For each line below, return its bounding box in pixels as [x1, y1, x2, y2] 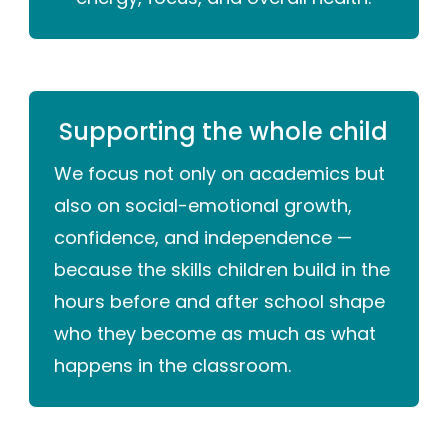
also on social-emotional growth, [54, 193, 353, 219]
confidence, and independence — [54, 225, 353, 251]
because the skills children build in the [54, 257, 391, 283]
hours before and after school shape [54, 289, 386, 315]
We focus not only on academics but [54, 161, 386, 187]
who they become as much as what [54, 321, 377, 347]
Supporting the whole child [59, 115, 389, 149]
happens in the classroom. [54, 353, 292, 379]
